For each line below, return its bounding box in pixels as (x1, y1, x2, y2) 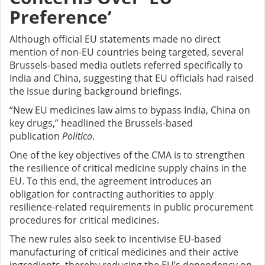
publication (9, 130, 62, 143)
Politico (62, 130, 92, 143)
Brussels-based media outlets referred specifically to (9, 59, 243, 72)
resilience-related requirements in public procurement (9, 201, 253, 214)
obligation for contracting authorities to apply (9, 188, 214, 201)
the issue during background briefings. (9, 85, 182, 98)
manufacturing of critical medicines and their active (9, 245, 238, 259)
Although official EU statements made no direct (9, 33, 221, 46)
